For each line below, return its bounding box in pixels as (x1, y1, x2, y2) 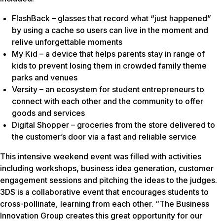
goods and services (12, 108, 85, 118)
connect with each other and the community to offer (12, 96, 203, 106)
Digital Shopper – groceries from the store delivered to (12, 119, 215, 130)
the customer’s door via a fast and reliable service (12, 131, 196, 142)
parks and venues (12, 72, 77, 82)
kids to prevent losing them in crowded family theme (12, 60, 207, 71)
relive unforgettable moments (12, 37, 122, 47)
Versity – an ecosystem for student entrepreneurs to (12, 84, 204, 94)
